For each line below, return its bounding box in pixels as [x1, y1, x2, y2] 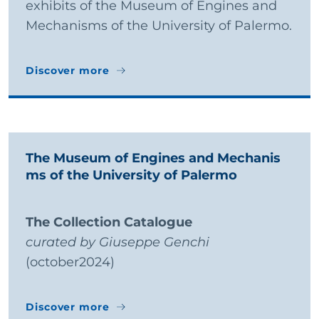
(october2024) [26, 253, 115, 270]
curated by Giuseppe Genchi [26, 234, 209, 250]
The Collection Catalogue [26, 214, 192, 230]
